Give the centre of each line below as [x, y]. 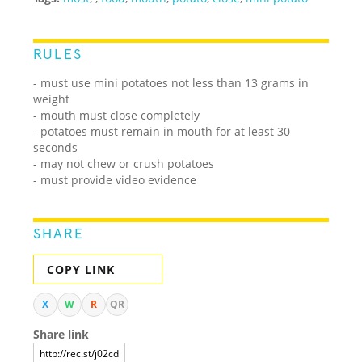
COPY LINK [81, 269]
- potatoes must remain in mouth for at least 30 [162, 131]
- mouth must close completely [117, 115]
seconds [56, 147]
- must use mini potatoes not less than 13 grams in [171, 82]
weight [52, 99]
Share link [61, 334]
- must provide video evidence [115, 179]
